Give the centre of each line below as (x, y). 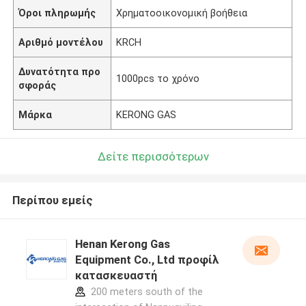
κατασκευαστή (116, 276)
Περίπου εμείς (52, 200)
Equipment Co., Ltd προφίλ (147, 260)
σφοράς (38, 85)
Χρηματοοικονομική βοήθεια (182, 13)
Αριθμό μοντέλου (61, 42)
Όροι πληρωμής (57, 13)
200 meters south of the (145, 292)
